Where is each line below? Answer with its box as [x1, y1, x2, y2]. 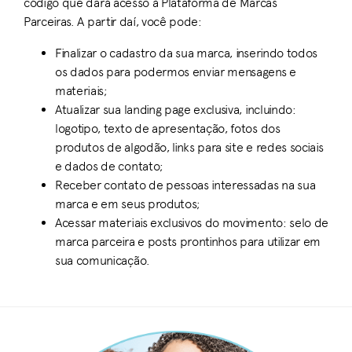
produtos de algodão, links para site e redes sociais [55, 140, 324, 155]
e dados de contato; [55, 159, 163, 174]
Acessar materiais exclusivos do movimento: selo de [55, 215, 328, 230]
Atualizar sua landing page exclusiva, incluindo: [55, 102, 296, 117]
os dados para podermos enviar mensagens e [55, 64, 296, 79]
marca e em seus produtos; [55, 196, 200, 211]
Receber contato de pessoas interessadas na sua [55, 178, 316, 192]
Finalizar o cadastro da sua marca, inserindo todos [55, 46, 317, 60]
